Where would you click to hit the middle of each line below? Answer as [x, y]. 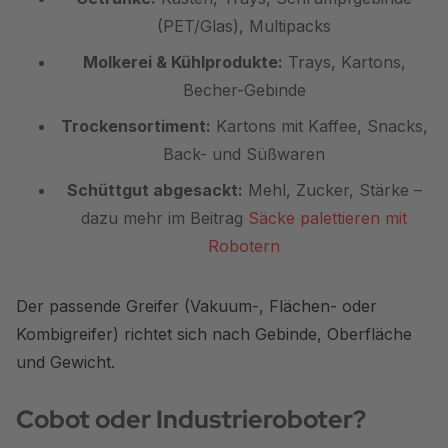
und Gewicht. [65, 361]
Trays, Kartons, [344, 61]
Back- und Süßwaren [244, 153]
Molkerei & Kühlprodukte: [182, 61]
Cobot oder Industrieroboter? [191, 419]
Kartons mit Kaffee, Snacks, [319, 125]
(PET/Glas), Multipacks [244, 25]
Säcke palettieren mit [327, 217]
